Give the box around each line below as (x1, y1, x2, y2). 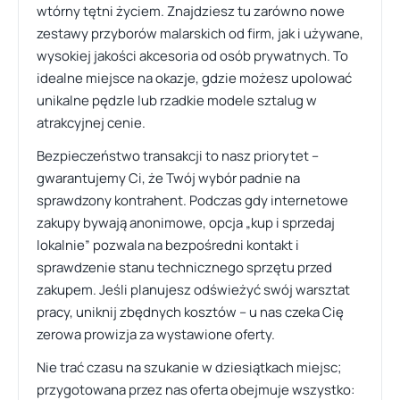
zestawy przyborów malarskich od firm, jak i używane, (37, 24, 363, 43)
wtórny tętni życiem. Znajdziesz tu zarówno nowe (37, 2, 345, 21)
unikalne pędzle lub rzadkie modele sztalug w (37, 91, 317, 110)
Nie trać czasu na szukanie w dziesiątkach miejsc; (37, 358, 342, 377)
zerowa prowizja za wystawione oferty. (37, 325, 275, 344)
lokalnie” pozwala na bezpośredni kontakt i (37, 236, 299, 254)
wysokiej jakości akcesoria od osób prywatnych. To (37, 46, 348, 65)
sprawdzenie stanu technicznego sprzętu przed (37, 258, 332, 277)
